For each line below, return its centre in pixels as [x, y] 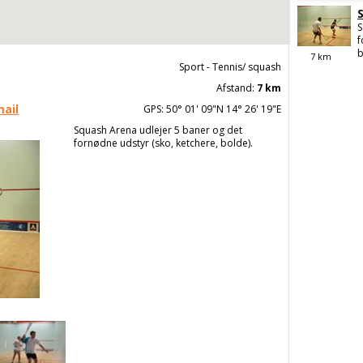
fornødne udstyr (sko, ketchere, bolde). [163, 143]
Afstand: [235, 88]
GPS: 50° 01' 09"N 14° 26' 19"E [212, 109]
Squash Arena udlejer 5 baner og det [158, 130]
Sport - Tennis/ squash [230, 67]
